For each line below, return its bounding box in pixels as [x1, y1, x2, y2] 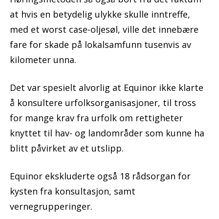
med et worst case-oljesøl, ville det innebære [10, 23, 198, 36]
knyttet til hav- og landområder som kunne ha [10, 127, 204, 139]
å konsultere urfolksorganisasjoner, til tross [10, 97, 196, 109]
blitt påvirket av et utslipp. [10, 142, 124, 154]
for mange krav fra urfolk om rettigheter [10, 112, 183, 124]
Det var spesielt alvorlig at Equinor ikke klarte [10, 82, 203, 94]
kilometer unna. [10, 54, 76, 66]
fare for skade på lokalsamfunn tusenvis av [10, 39, 191, 51]
